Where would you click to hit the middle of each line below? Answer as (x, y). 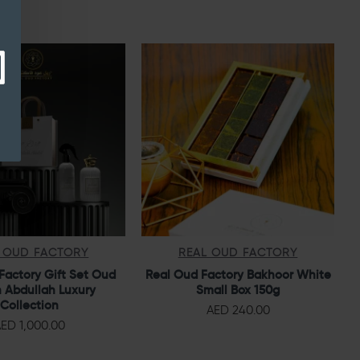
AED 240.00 (238, 310)
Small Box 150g (238, 289)
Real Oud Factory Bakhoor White (238, 274)
